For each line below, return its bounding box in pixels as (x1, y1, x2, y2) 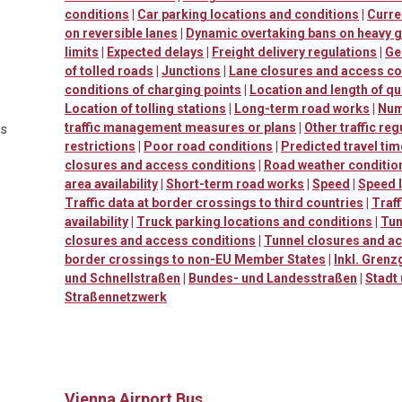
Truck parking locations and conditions (136, 214, 372, 229)
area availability (65, 176, 158, 191)
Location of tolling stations (65, 100, 226, 116)
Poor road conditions (144, 138, 273, 153)
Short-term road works (166, 176, 304, 191)
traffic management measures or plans (65, 119, 296, 135)
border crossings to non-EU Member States (65, 251, 326, 267)
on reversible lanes (65, 25, 178, 40)
